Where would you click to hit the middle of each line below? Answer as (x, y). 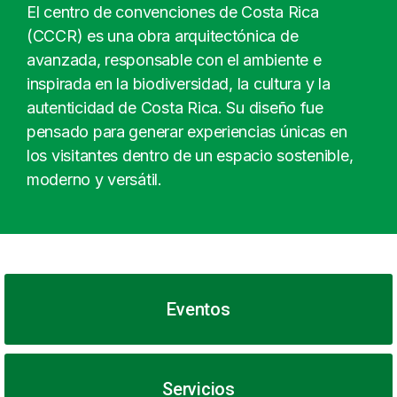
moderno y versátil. (94, 180)
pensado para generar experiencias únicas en (187, 132)
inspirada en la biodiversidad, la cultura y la (179, 84)
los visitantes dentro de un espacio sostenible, (190, 156)
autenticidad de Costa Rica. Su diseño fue (175, 108)
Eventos (198, 310)
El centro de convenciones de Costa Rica (173, 12)
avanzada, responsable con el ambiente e (174, 60)
